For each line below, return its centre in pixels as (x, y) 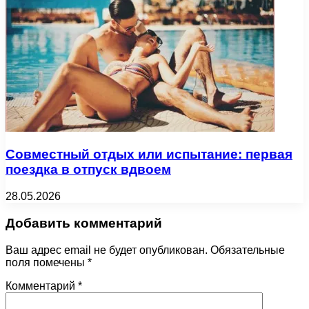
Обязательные (248, 250)
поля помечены (47, 262)
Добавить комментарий (84, 223)
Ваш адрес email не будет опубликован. (107, 250)
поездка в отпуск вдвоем (88, 170)
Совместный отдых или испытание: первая (149, 154)
